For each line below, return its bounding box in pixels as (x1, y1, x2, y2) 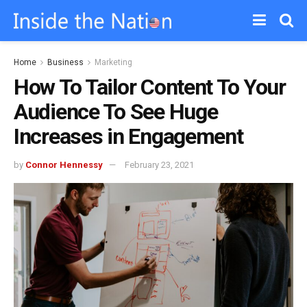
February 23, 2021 (125, 159, 194, 170)
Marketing (95, 58, 132, 67)
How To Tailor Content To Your (14, 74, 286, 100)
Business (47, 58, 84, 67)
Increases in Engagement (14, 123, 243, 149)
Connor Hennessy (25, 159, 103, 170)
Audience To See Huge (14, 99, 218, 125)
